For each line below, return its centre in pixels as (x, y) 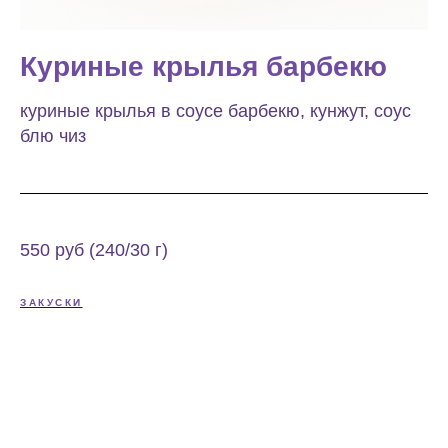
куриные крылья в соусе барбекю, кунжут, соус (215, 111)
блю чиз (53, 136)
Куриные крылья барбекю (203, 66)
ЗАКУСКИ (51, 302)
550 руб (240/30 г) (94, 250)
